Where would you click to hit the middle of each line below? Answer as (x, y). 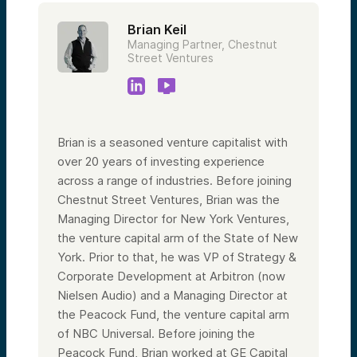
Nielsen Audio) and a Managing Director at (173, 295)
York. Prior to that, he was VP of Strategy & (177, 257)
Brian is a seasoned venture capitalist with (173, 142)
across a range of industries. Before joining (175, 180)
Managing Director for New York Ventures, (173, 218)
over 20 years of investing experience (161, 161)
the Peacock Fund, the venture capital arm (173, 314)
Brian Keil (157, 29)
